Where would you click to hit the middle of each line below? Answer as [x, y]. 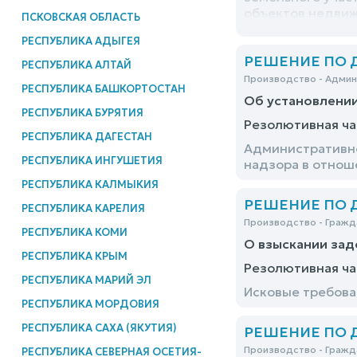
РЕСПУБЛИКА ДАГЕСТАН [86, 136]
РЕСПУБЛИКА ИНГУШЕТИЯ [92, 160]
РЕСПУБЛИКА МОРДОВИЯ [90, 304]
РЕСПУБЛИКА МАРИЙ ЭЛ [86, 280]
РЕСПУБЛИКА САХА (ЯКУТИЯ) [99, 328]
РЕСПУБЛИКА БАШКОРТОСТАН [103, 88]
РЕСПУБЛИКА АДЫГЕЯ [80, 41]
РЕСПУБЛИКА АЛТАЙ [76, 65]
